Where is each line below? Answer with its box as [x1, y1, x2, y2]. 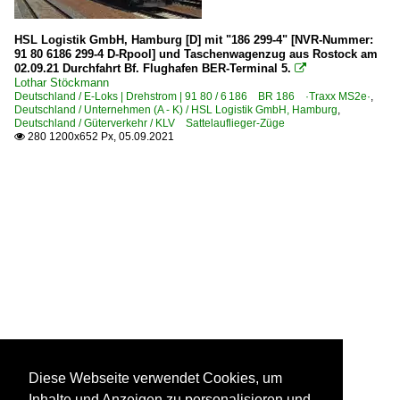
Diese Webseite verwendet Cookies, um [29, 371, 282, 387]
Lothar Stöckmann [14, 75, 109, 89]
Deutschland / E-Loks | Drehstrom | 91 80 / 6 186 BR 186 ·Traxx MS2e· [14, 89, 371, 103]
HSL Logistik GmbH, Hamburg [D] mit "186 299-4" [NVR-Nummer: [14, 32, 373, 46]
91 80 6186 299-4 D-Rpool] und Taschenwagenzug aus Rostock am [14, 46, 378, 61]
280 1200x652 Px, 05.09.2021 [25, 129, 174, 143]
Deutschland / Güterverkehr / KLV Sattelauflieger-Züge [14, 116, 285, 129]
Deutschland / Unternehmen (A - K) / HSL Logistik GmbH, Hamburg [14, 103, 337, 116]
